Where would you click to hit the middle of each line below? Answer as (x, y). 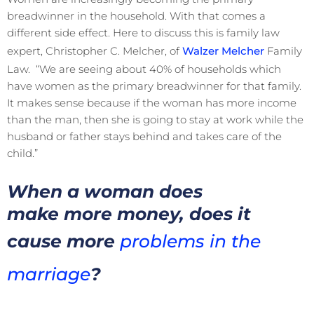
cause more (63, 241)
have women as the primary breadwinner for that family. (154, 86)
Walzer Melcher (223, 50)
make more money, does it (129, 213)
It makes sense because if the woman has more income (152, 102)
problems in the (190, 241)
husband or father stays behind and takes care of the (144, 136)
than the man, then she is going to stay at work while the (155, 119)
